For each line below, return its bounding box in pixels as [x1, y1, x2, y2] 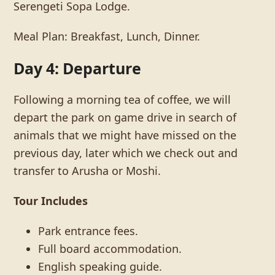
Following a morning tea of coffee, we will [14, 91, 231, 107]
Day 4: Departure [14, 57, 142, 79]
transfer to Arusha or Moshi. [14, 163, 161, 178]
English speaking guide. [38, 258, 163, 274]
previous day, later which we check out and [14, 145, 238, 160]
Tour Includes [14, 193, 88, 208]
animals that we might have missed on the [14, 127, 237, 142]
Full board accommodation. [38, 241, 182, 256]
